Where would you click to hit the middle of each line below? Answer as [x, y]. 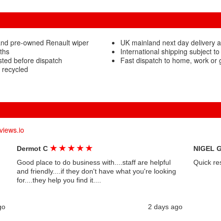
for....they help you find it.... [59, 180]
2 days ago [165, 207]
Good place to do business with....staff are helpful [93, 162]
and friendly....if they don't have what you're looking [96, 171]
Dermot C [33, 148]
